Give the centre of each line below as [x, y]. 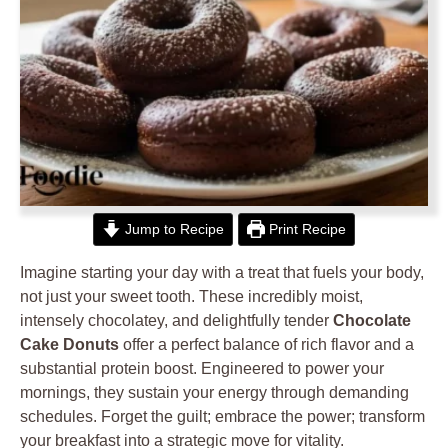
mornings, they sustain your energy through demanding [214, 392]
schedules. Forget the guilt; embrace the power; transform [222, 416]
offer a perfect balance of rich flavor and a [266, 344]
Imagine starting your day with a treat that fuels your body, [222, 272]
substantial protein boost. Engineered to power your [202, 368]
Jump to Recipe [172, 229]
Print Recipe [306, 229]
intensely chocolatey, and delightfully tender [176, 320]
